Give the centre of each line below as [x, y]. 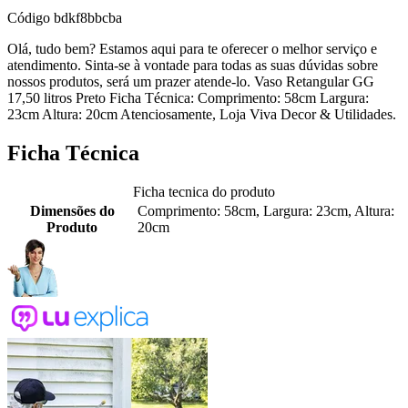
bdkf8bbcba [88, 18]
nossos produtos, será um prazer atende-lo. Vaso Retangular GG [191, 82]
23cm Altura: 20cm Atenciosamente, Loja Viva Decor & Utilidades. [202, 115]
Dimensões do [72, 211]
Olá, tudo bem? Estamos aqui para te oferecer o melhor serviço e [192, 49]
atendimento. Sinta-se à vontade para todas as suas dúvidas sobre [193, 66]
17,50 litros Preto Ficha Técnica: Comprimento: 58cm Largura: [188, 98]
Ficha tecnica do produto [204, 192]
